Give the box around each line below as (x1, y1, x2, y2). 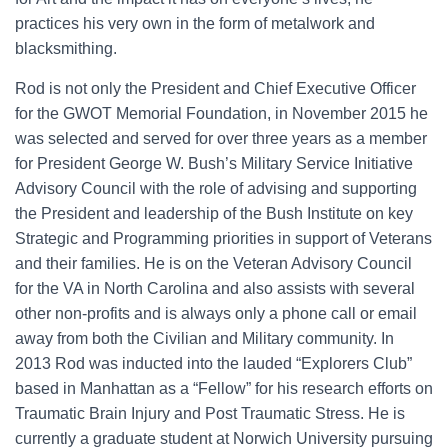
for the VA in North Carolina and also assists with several (15, 279, 415, 297)
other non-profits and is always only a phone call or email (15, 304, 417, 322)
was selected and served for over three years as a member (15, 129, 427, 147)
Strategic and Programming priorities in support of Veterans (15, 229, 432, 247)
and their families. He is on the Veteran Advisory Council (15, 254, 412, 272)
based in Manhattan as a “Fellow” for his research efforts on (15, 379, 433, 397)
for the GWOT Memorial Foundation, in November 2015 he (15, 104, 428, 122)
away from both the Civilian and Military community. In (15, 329, 394, 347)
